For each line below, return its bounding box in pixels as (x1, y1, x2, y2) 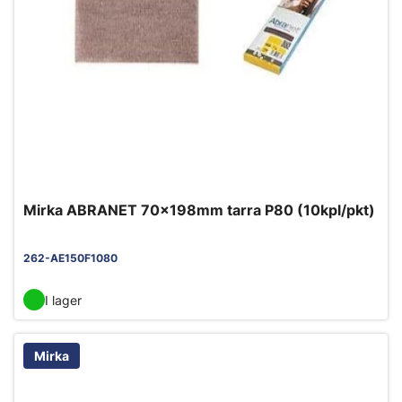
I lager (45, 292, 82, 308)
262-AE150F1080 (23, 251, 118, 266)
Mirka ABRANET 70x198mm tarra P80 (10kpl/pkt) (23, 201, 375, 220)
